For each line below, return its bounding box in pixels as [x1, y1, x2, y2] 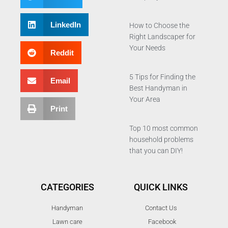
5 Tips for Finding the [129, 73, 195, 81]
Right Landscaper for [129, 33, 195, 41]
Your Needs [129, 44, 165, 52]
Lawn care [52, 218, 82, 226]
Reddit [50, 48, 74, 57]
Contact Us [145, 204, 177, 212]
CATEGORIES [40, 182, 94, 193]
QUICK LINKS [134, 182, 188, 193]
